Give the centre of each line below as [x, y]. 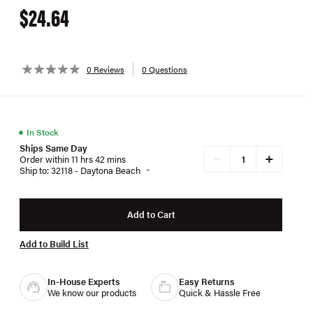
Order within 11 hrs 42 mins [73, 159]
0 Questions [165, 69]
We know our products [92, 292]
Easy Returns [207, 281]
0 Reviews [105, 69]
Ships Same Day [53, 147]
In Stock [42, 132]
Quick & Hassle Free [220, 292]
